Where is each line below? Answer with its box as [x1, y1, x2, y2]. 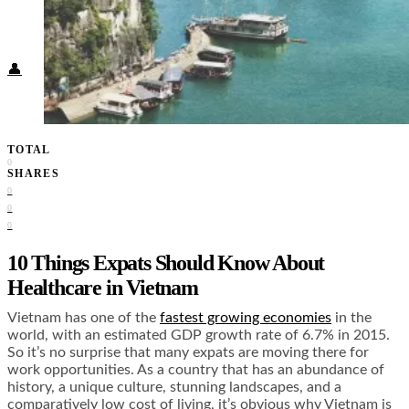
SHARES [7, 167, 60, 181]
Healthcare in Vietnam [7, 276, 198, 300]
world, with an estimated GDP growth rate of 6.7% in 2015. [7, 328, 390, 343]
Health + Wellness [96, 13, 184, 26]
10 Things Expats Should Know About [7, 251, 325, 276]
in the [331, 310, 372, 326]
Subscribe [58, 31, 112, 45]
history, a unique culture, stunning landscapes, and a [7, 380, 341, 395]
